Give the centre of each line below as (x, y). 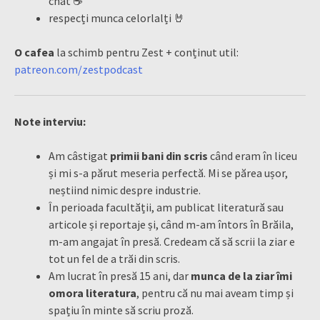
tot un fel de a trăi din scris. (114, 258)
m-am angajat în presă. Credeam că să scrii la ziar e (172, 241)
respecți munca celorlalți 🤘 (117, 17)
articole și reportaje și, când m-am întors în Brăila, (171, 224)
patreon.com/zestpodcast (79, 69)
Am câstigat (79, 155)
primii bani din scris (159, 155)
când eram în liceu (252, 155)
